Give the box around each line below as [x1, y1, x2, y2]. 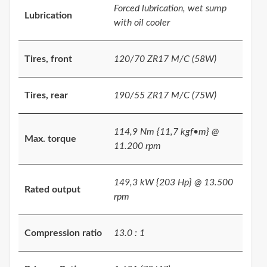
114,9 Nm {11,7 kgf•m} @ [114, 127, 219, 137]
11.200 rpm [114, 141, 161, 151]
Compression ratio [24, 228, 102, 238]
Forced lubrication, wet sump [114, 4, 226, 14]
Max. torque [24, 134, 76, 144]
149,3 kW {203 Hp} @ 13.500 [114, 178, 233, 188]
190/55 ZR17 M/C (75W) [114, 91, 216, 101]
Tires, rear [24, 91, 68, 101]
